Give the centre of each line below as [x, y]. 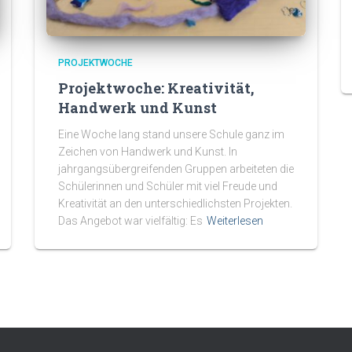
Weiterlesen [235, 221]
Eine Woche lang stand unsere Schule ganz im [171, 134]
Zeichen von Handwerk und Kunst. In [148, 152]
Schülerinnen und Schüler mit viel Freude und [168, 186]
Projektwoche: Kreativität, [156, 88]
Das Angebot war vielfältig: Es [130, 221]
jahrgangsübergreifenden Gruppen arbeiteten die [176, 169]
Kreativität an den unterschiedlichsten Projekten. [175, 203]
